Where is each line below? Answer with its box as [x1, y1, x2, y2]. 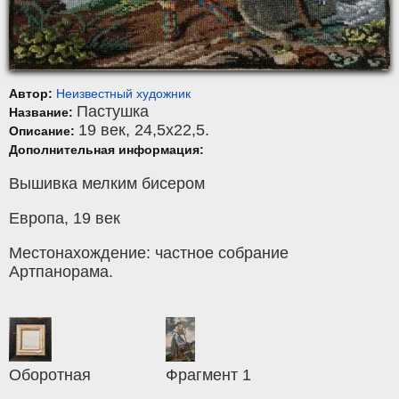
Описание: [9, 124, 78, 139]
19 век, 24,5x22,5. [78, 121, 209, 140]
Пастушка [77, 102, 149, 121]
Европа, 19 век [9, 209, 120, 228]
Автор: [9, 86, 56, 102]
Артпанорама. [9, 263, 113, 281]
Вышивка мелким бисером [9, 175, 205, 193]
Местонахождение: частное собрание [9, 244, 289, 263]
